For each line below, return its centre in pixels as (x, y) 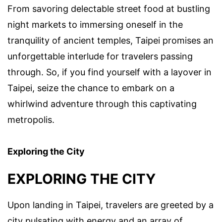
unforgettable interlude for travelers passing (100, 56)
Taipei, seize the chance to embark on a (91, 88)
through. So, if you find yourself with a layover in (110, 72)
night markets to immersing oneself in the (95, 24)
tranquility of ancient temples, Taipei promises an (111, 40)
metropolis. (31, 119)
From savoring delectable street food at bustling (109, 8)
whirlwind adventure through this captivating (102, 104)
